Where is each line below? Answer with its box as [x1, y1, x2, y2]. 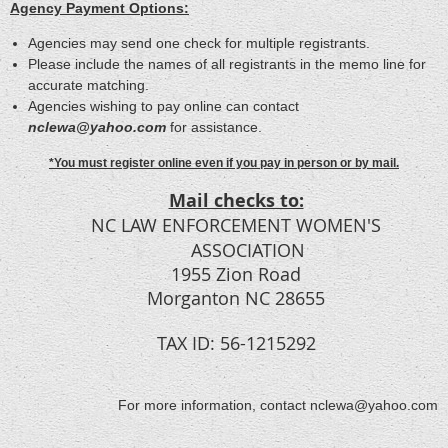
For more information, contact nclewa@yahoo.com [118, 396, 438, 413]
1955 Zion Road [171, 261, 301, 286]
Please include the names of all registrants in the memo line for [28, 55, 426, 72]
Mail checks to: [168, 187, 304, 213]
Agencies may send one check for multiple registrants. [28, 34, 370, 51]
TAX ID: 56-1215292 [156, 330, 316, 355]
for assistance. [166, 118, 262, 135]
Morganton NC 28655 [147, 285, 325, 310]
